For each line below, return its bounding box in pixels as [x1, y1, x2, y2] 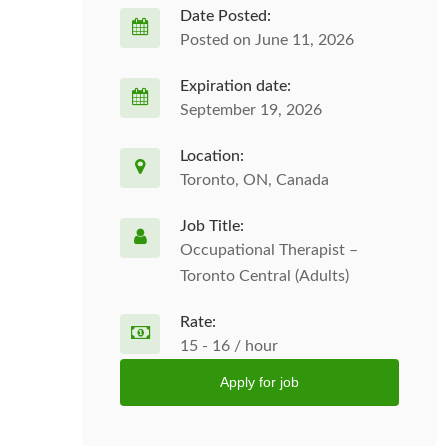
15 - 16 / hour [180, 338, 278, 354]
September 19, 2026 [180, 102, 322, 118]
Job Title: [180, 218, 244, 234]
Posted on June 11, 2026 [180, 32, 354, 48]
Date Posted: [180, 8, 271, 24]
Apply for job [220, 374, 299, 390]
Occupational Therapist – [180, 242, 358, 258]
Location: [180, 148, 244, 164]
